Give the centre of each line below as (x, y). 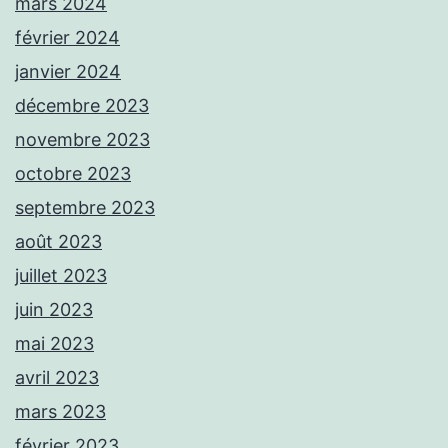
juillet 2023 (61, 276)
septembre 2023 (85, 208)
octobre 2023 (73, 174)
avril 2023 (57, 378)
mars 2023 (60, 412)
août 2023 (58, 242)
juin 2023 (54, 310)
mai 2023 (54, 344)
